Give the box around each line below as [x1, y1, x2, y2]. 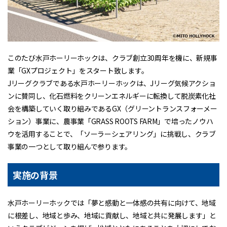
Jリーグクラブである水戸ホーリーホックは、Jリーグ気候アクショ [8, 78, 216, 89]
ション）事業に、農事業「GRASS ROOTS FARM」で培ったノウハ [8, 116, 213, 127]
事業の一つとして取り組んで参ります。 [8, 141, 132, 152]
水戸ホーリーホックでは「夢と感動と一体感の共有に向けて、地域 [8, 198, 216, 208]
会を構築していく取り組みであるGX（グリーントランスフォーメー [8, 103, 217, 114]
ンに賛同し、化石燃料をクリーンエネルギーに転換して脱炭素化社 [8, 91, 216, 101]
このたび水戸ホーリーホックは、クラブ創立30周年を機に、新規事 [8, 53, 217, 63]
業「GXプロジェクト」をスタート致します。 [8, 65, 148, 76]
